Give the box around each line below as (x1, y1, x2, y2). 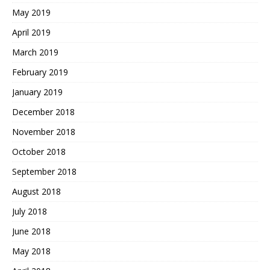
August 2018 (12, 186, 61, 198)
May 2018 (12, 245, 51, 257)
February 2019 (12, 66, 68, 78)
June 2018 (12, 225, 51, 237)
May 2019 (12, 7, 51, 19)
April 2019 (12, 27, 51, 39)
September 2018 (12, 166, 77, 178)
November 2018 (12, 126, 75, 138)
